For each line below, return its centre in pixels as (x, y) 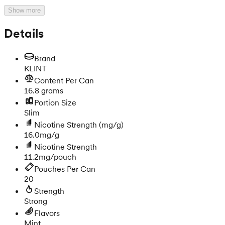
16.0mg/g (42, 134)
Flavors (47, 213)
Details (24, 33)
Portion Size (55, 102)
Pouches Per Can (65, 168)
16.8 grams (44, 90)
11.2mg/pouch (50, 156)
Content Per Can (64, 80)
